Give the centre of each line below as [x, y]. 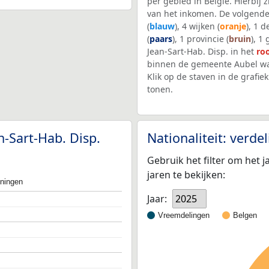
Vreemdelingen [184, 216]
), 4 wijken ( [197, 26]
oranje [233, 26]
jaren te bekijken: [186, 174]
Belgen [245, 216]
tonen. [160, 89]
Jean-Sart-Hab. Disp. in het [202, 51]
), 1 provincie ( [201, 38]
